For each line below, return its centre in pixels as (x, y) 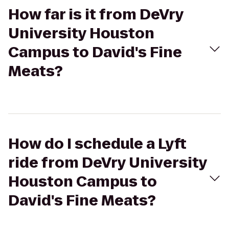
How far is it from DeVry (96, 15)
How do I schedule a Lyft (97, 144)
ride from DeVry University (108, 163)
